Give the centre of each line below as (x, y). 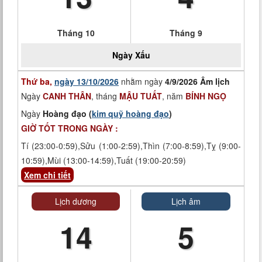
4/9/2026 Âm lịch (197, 81)
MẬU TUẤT (141, 96)
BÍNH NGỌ (206, 96)
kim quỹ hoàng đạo (130, 113)
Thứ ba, (38, 81)
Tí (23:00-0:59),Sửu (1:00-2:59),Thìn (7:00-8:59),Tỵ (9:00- (131, 146)
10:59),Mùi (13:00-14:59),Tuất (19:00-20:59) (104, 160)
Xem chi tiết (47, 175)
